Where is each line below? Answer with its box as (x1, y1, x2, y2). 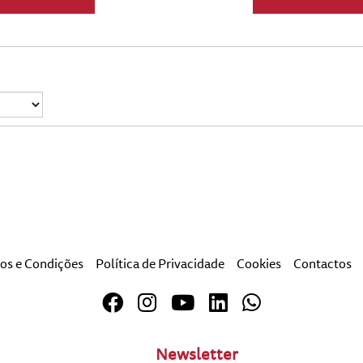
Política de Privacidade (96, 255, 224, 273)
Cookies (237, 255, 281, 273)
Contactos (293, 255, 352, 273)
